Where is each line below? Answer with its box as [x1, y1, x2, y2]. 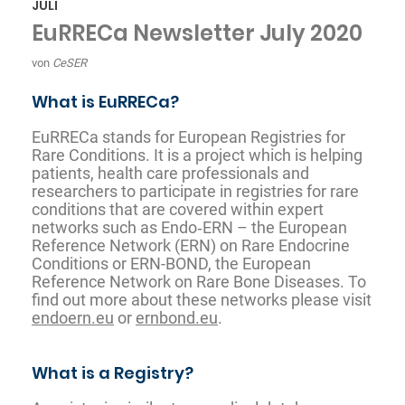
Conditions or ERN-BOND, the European [32, 253, 311, 273]
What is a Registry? [32, 361, 193, 384]
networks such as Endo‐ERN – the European [32, 217, 347, 237]
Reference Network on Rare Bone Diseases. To [32, 271, 366, 291]
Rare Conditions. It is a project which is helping [32, 145, 363, 165]
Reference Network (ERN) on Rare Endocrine [32, 235, 350, 255]
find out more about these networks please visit [32, 289, 372, 309]
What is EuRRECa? [32, 89, 179, 113]
